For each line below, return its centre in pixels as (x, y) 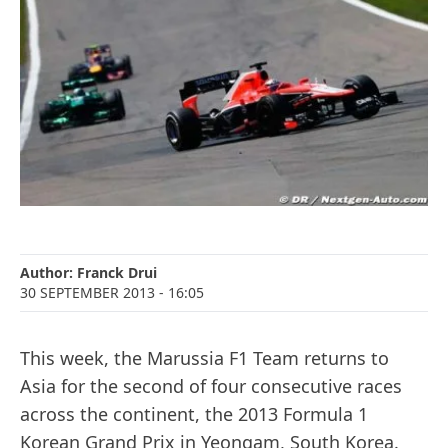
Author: (48, 273)
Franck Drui (117, 273)
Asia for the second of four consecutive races (211, 386)
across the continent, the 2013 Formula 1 (194, 414)
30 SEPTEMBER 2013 (87, 293)
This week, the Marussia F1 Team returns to (204, 358)
